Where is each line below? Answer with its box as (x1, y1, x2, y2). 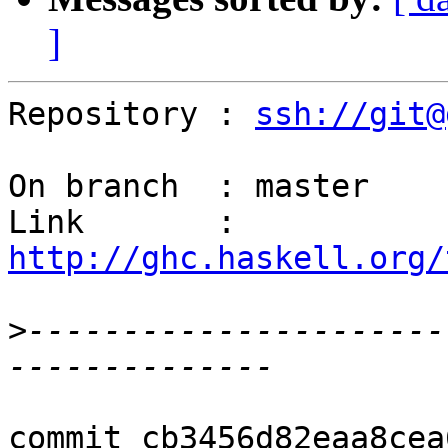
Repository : (8, 96, 255, 133)
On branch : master (8, 168, 369, 205)
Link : (236, 204, 255, 241)
